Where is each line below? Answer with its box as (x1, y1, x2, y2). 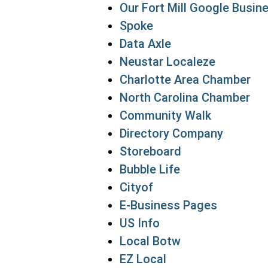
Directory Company (120, 126, 223, 141)
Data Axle (120, 36, 171, 51)
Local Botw (120, 234, 181, 248)
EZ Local (120, 252, 166, 266)
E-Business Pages (120, 198, 217, 212)
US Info (120, 216, 160, 230)
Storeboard (120, 144, 181, 159)
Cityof (120, 180, 153, 194)
